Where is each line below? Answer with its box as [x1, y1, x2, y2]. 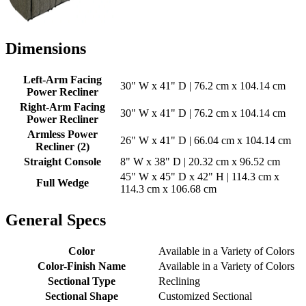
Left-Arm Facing [23, 74, 102, 86]
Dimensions [5, 40, 86, 58]
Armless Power [27, 128, 98, 141]
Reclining [158, 275, 200, 287]
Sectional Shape [45, 290, 118, 302]
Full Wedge [36, 177, 89, 189]
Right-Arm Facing [20, 101, 105, 113]
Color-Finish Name [38, 260, 126, 272]
